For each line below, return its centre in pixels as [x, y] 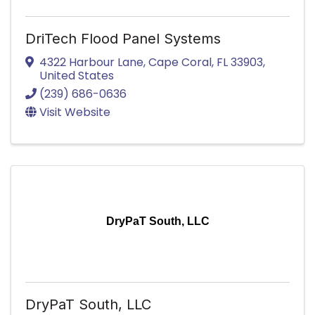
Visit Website [75, 112]
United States [77, 75]
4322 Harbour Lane [91, 62]
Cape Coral [180, 62]
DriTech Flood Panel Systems [123, 38]
